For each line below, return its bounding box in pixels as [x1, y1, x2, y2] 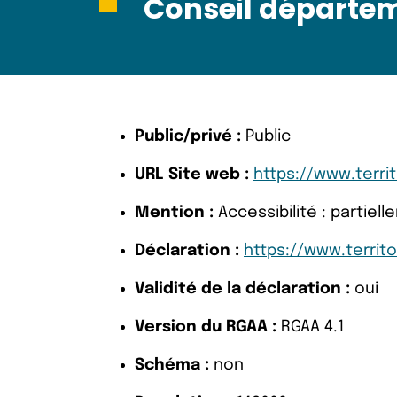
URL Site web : [135, 167, 249, 183]
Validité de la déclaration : [135, 281, 350, 297]
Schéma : [135, 357, 209, 373]
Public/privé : [135, 128, 241, 144]
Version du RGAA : [135, 319, 276, 335]
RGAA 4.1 [276, 319, 344, 335]
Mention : [135, 205, 214, 221]
